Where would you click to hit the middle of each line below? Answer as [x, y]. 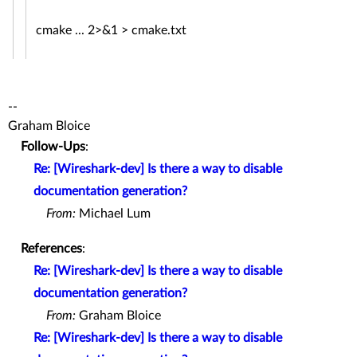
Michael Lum [113, 213]
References [51, 248]
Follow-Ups [53, 146]
